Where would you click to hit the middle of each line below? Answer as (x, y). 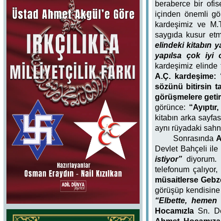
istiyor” (168, 159)
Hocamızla (174, 211)
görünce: (170, 107)
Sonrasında (195, 138)
